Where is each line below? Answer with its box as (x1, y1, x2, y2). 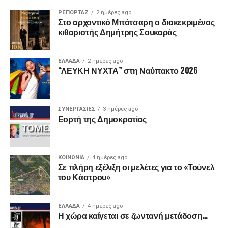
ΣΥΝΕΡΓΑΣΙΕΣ (58, 105, 95, 112)
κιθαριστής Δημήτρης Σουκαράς (58, 25, 177, 38)
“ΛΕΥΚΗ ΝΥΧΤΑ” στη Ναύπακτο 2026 (58, 64, 198, 76)
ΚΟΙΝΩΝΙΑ (58, 154, 84, 161)
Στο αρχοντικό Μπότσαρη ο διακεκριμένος (58, 15, 215, 28)
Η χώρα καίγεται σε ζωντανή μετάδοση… (58, 209, 208, 221)
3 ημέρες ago (102, 105, 138, 112)
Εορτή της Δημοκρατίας (58, 112, 147, 125)
